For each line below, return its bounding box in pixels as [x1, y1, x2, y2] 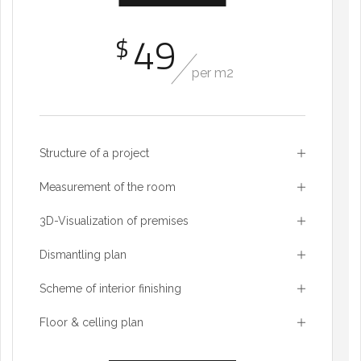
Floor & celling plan [39, 316, 143, 330]
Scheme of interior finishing [39, 282, 181, 296]
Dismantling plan [39, 248, 127, 262]
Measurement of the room [39, 180, 176, 194]
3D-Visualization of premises [39, 214, 189, 228]
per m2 [192, 65, 234, 81]
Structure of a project [39, 147, 149, 160]
